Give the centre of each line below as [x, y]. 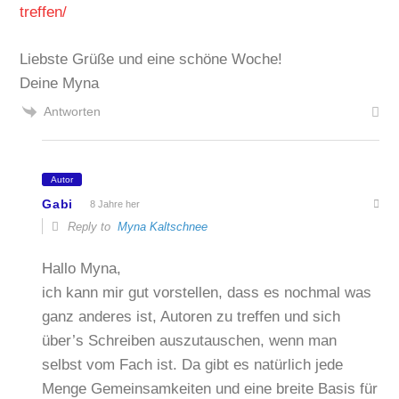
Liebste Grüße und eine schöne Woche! [151, 59]
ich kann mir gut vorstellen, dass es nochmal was [207, 293]
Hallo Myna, [82, 269]
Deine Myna [60, 83]
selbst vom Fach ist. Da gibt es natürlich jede [193, 365]
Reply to [91, 226]
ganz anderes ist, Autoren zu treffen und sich [191, 317]
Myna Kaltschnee [163, 226]
